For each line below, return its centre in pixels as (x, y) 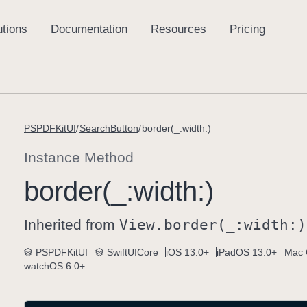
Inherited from (72, 224)
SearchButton (109, 128)
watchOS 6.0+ (54, 266)
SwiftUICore (133, 252)
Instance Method (79, 157)
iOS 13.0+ (187, 252)
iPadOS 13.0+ (247, 252)
